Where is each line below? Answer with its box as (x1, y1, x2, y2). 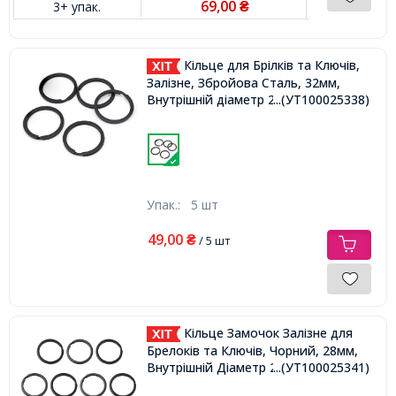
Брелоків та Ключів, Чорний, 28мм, (146, 341, 358, 359)
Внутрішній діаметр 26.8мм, (146, 90, 313, 108)
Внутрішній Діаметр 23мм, (146, 358, 305, 376)
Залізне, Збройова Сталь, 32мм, (146, 73, 340, 91)
